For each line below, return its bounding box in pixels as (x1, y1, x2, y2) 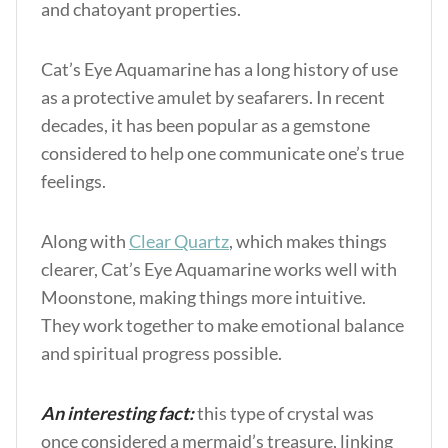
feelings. (41, 170, 106, 192)
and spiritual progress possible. (41, 342, 282, 364)
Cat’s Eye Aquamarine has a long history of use (41, 58, 398, 80)
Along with (41, 230, 129, 252)
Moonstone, (41, 286, 139, 308)
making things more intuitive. (139, 286, 366, 308)
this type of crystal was (194, 402, 374, 424)
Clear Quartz (129, 230, 229, 252)
